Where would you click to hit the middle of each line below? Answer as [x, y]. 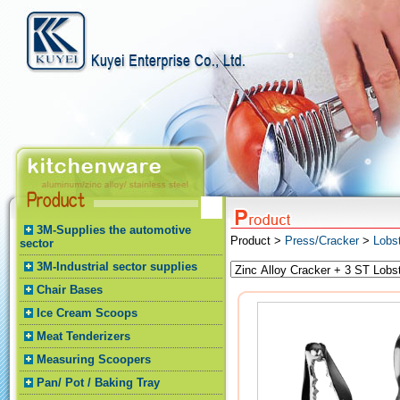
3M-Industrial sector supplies [117, 267]
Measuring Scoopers [94, 359]
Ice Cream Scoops [87, 313]
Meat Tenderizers [83, 336]
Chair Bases [70, 290]
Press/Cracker [322, 241]
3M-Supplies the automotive [114, 230]
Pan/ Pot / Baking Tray [98, 383]
